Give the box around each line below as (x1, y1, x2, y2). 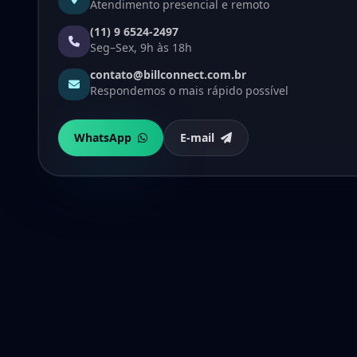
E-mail (180, 130, 214, 145)
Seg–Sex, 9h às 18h (90, 40, 192, 55)
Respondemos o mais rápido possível (90, 83, 288, 98)
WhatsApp (74, 130, 131, 145)
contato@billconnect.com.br (90, 67, 246, 82)
